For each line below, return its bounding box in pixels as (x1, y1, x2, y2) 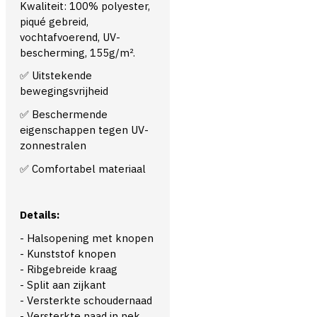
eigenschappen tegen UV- (20, 122, 149, 137)
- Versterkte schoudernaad (20, 293, 152, 307)
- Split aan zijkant (20, 277, 106, 292)
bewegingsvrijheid (20, 84, 108, 98)
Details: (20, 207, 59, 221)
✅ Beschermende (20, 107, 108, 121)
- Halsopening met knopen (20, 231, 154, 245)
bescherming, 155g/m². (20, 45, 138, 59)
